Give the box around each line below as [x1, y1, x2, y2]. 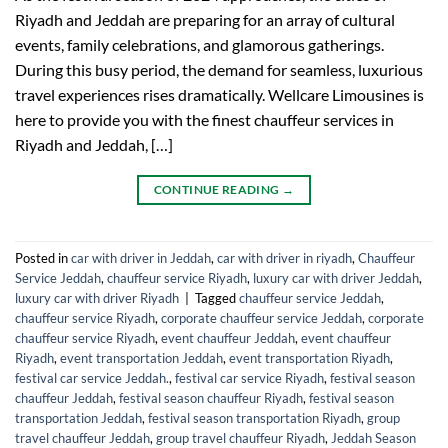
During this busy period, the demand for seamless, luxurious [15, 59, 423, 79]
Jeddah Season [331, 429, 416, 446]
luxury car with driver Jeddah [253, 269, 419, 286]
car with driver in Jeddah [71, 249, 211, 266]
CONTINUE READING [153, 181, 282, 197]
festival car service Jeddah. [15, 369, 169, 386]
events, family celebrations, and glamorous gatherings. [15, 34, 384, 54]
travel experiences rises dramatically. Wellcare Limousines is [15, 84, 424, 104]
